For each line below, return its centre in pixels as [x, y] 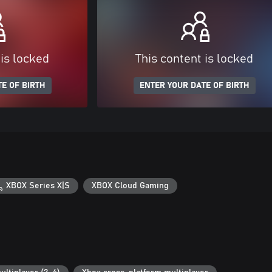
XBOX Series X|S [38, 185]
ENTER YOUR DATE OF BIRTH [194, 86]
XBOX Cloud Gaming [131, 185]
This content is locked [194, 59]
